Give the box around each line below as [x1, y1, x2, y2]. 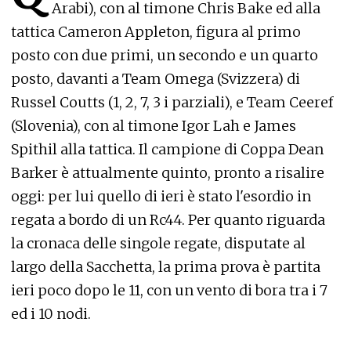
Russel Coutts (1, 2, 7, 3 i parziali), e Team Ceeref [11, 93, 333, 111]
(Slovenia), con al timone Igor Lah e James [11, 117, 296, 135]
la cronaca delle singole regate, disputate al [11, 234, 306, 252]
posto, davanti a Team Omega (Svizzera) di [11, 70, 300, 88]
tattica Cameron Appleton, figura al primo [11, 23, 301, 41]
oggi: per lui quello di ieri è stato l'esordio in [11, 187, 311, 205]
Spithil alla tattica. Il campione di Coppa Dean [11, 140, 324, 158]
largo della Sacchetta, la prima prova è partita [11, 258, 320, 276]
